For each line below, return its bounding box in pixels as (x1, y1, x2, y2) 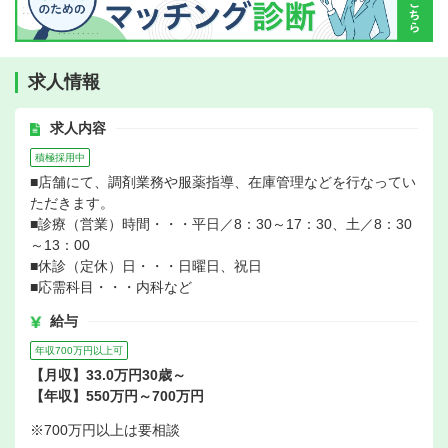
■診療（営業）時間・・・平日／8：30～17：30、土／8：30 (30, 216, 412, 232)
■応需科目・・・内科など (30, 279, 192, 295)
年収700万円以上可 (35, 345, 123, 356)
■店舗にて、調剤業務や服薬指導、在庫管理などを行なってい (30, 174, 416, 190)
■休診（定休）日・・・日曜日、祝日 (30, 258, 262, 274)
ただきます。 (30, 195, 114, 211)
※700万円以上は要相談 (30, 422, 180, 438)
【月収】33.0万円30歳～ (30, 367, 186, 383)
